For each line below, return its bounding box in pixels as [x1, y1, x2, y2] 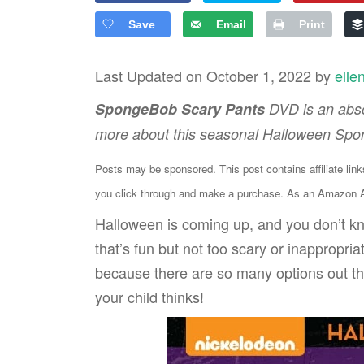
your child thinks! [95, 285, 204, 307]
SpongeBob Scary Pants [95, 97, 265, 119]
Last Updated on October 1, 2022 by [95, 64, 335, 86]
